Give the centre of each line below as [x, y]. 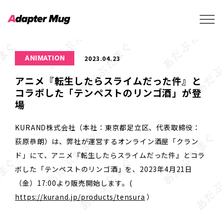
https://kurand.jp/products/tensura [80, 196]
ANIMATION [45, 58]
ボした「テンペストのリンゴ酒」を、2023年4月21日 [104, 169]
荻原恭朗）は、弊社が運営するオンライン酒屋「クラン [107, 141]
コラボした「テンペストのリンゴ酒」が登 [108, 93]
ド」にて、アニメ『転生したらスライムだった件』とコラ [110, 155]
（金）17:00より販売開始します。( [74, 183]
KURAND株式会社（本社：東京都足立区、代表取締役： [108, 127]
